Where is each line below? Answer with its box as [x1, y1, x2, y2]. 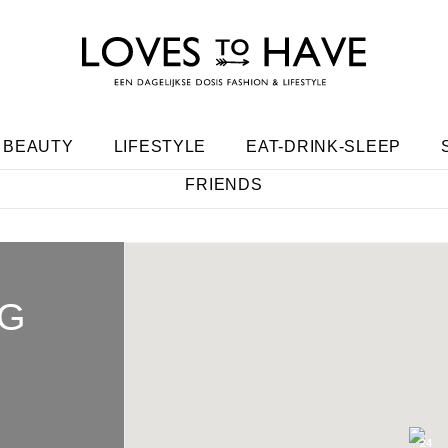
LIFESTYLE [113, 138, 207, 155]
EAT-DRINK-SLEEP [246, 138, 402, 155]
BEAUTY [3, 138, 74, 155]
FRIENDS [185, 176, 263, 193]
